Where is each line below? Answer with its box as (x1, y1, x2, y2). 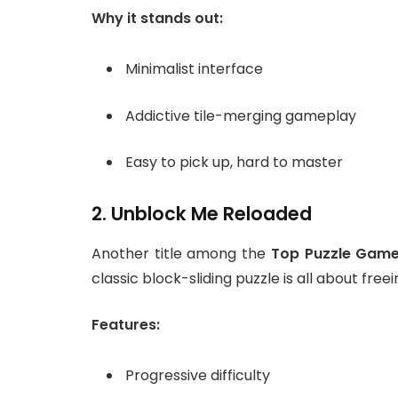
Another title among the (92, 243, 271, 264)
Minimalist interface (125, 59, 263, 80)
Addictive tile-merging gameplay (125, 105, 356, 126)
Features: (92, 314, 160, 336)
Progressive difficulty (125, 364, 270, 386)
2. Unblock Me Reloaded (92, 201, 312, 227)
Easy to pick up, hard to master (125, 152, 343, 173)
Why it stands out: (92, 8, 223, 29)
